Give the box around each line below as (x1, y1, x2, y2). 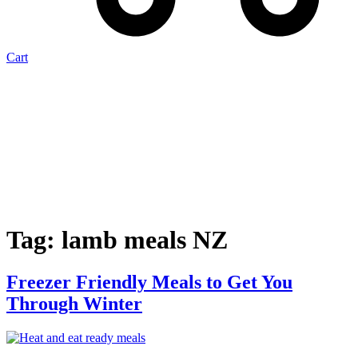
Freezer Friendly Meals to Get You (6, 272, 292, 293)
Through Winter (6, 293, 142, 315)
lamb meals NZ (62, 225, 228, 254)
